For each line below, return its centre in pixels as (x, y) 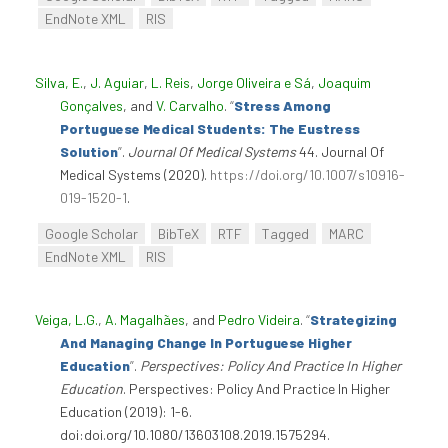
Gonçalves (91, 105)
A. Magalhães (145, 320)
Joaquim (344, 82)
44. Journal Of (340, 151)
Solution (89, 151)
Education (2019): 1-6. (126, 412)
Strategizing (353, 320)
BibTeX (178, 233)
